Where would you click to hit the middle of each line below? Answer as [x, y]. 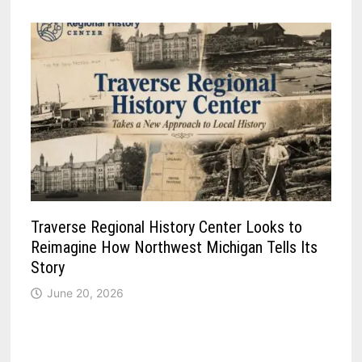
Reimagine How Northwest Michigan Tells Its [175, 247]
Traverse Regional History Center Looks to [167, 227]
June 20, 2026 [86, 293]
